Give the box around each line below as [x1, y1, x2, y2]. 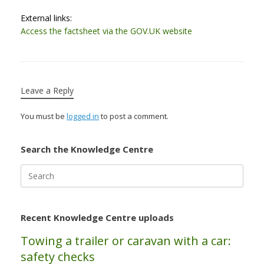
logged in [67, 110, 99, 121]
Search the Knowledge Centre [21, 143, 153, 155]
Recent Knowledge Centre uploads [21, 211, 174, 223]
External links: [21, 12, 72, 24]
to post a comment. [99, 110, 169, 121]
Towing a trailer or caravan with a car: [21, 232, 231, 249]
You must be [21, 110, 67, 121]
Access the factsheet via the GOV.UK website [21, 25, 192, 37]
